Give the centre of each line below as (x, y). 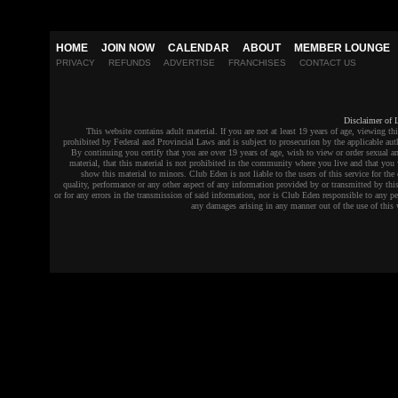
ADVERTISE (189, 63)
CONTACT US (328, 63)
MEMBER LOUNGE (342, 48)
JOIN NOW (128, 48)
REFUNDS (130, 63)
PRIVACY (76, 63)
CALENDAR (199, 48)
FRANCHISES (257, 63)
